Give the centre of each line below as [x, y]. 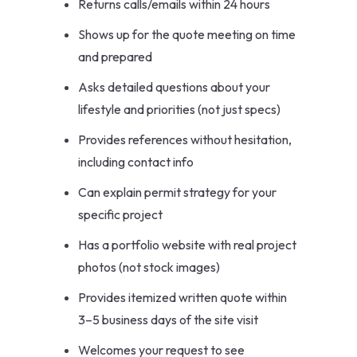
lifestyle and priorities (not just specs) [179, 110]
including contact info [136, 162]
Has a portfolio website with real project [187, 245]
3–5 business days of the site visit [168, 320]
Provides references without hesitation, [185, 140]
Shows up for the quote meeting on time [187, 35]
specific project [120, 215]
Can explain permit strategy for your [177, 192]
